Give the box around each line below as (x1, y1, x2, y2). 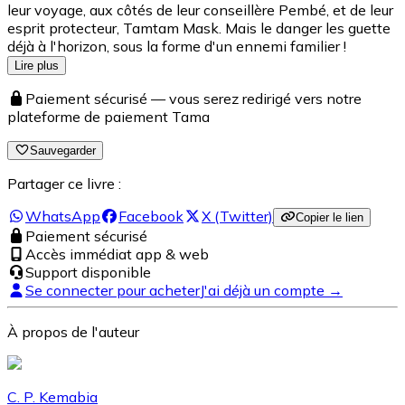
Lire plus (14, 58, 59, 72)
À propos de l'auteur (7, 322, 139, 341)
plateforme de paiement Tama (7, 107, 210, 126)
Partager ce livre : (7, 174, 121, 193)
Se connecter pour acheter (25, 280, 200, 299)
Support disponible (25, 262, 151, 281)
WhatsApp (25, 206, 100, 225)
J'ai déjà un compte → (200, 280, 343, 299)
